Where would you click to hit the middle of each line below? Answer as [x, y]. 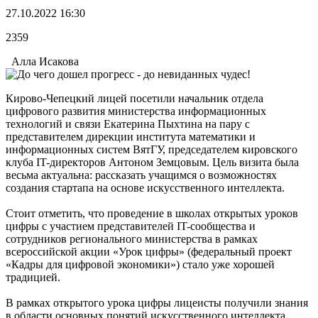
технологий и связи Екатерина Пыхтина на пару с [128, 124]
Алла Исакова [42, 61]
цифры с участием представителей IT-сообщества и [131, 226]
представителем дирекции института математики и [131, 136]
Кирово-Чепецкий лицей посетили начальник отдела [135, 98]
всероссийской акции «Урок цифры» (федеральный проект [149, 251]
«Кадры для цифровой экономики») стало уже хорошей [140, 264]
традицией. [33, 277]
